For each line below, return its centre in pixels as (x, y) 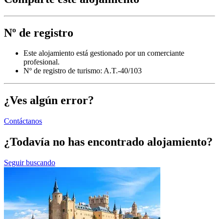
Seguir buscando (30, 163)
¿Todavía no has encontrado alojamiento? (108, 142)
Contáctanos (23, 121)
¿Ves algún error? (49, 100)
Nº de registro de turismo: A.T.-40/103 (83, 71)
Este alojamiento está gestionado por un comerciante (104, 53)
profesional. (42, 62)
